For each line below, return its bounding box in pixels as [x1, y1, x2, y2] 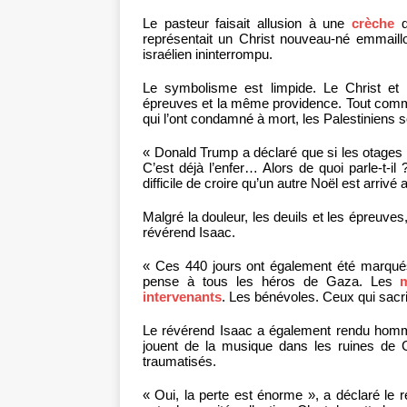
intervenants [143, 289, 222, 305]
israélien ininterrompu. [143, 46, 273, 63]
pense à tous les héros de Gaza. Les [143, 273, 401, 290]
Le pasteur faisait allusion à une [143, 15, 352, 32]
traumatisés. [143, 353, 216, 370]
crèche [352, 15, 395, 32]
